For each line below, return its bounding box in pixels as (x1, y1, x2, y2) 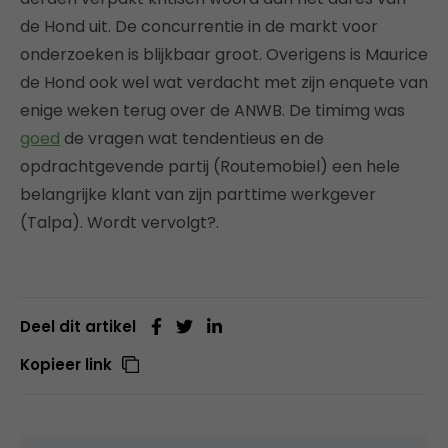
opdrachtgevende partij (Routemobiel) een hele (20, 154, 400, 178)
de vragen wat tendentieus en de (60, 126, 324, 150)
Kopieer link (20, 353, 112, 375)
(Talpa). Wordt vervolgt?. (20, 210, 219, 234)
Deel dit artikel (20, 315, 136, 337)
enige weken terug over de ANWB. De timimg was (20, 98, 405, 122)
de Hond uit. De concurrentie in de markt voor (20, 14, 378, 38)
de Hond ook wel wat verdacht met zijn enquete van (20, 70, 428, 94)
